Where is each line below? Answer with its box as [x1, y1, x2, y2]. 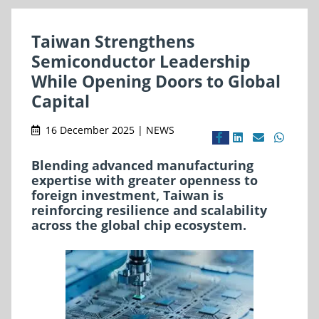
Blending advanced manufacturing [31, 156, 253, 174]
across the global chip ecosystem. [31, 216, 246, 234]
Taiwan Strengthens [31, 29, 194, 53]
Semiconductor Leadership [31, 49, 251, 73]
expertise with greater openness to [31, 171, 258, 189]
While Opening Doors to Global [31, 69, 281, 93]
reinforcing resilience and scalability [31, 201, 267, 219]
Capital [31, 89, 90, 113]
